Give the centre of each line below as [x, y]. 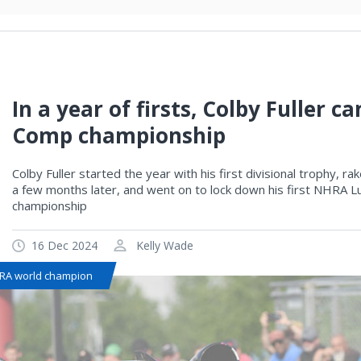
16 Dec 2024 [64, 245]
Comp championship [119, 135]
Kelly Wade [163, 245]
